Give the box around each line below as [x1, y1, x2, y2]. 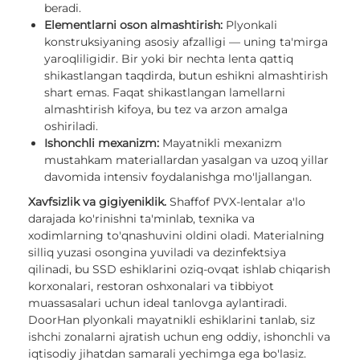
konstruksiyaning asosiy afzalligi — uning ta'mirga [44, 34, 328, 49]
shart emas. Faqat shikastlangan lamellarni [44, 84, 285, 100]
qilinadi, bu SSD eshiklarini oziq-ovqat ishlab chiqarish [28, 261, 330, 276]
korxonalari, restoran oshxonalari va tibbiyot [28, 278, 274, 293]
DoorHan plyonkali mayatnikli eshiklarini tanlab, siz [28, 312, 315, 327]
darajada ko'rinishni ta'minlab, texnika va [28, 211, 255, 226]
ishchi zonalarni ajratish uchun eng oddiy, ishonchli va [28, 329, 330, 344]
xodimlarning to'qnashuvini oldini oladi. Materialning [28, 227, 325, 243]
